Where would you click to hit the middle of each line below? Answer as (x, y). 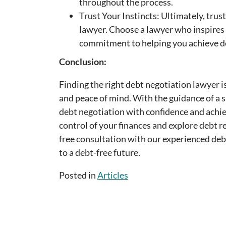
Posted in (78, 175)
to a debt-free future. (100, 153)
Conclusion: (83, 62)
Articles (113, 175)
